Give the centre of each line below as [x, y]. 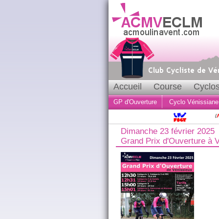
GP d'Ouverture [135, 102]
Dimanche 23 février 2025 [168, 131]
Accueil [128, 87]
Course [168, 87]
